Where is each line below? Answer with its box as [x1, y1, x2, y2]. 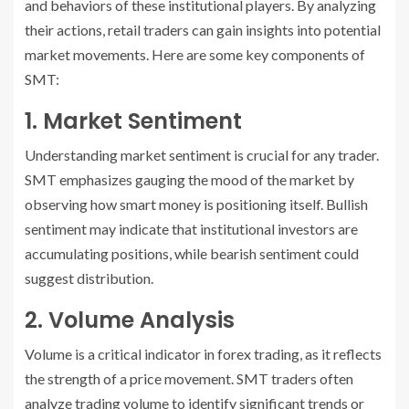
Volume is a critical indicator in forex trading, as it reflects [25, 345, 382, 363]
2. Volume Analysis [25, 305, 235, 336]
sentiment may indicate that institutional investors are [25, 220, 358, 238]
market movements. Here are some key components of [25, 46, 365, 64]
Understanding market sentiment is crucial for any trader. [25, 146, 379, 164]
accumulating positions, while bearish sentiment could [25, 245, 359, 263]
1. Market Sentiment [25, 106, 242, 137]
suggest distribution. [25, 269, 153, 288]
